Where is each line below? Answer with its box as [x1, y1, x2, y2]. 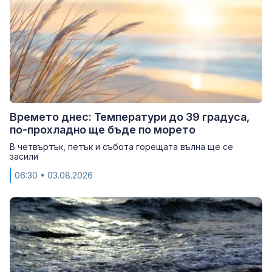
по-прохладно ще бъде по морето [10, 123, 195, 136]
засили [10, 151, 38, 161]
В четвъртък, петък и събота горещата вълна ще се [10, 141, 233, 152]
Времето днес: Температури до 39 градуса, [10, 110, 250, 123]
